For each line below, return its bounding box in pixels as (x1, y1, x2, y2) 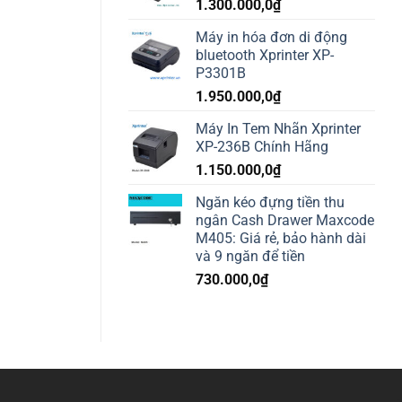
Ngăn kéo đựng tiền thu (196, 193, 345, 211)
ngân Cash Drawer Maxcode (196, 211, 374, 229)
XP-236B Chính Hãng (196, 137, 328, 155)
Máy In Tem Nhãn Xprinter (196, 119, 361, 137)
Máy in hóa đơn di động (196, 28, 347, 46)
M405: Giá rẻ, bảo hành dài (196, 229, 366, 247)
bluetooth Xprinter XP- (196, 46, 334, 64)
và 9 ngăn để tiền (196, 247, 305, 265)
